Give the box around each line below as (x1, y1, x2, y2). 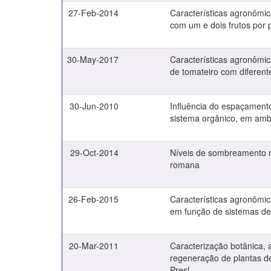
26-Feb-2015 (68, 193, 119, 205)
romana (170, 158, 200, 171)
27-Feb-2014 (68, 7, 119, 19)
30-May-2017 (67, 53, 119, 65)
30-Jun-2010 (70, 100, 119, 112)
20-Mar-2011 (69, 240, 119, 252)
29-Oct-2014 (70, 146, 119, 158)
